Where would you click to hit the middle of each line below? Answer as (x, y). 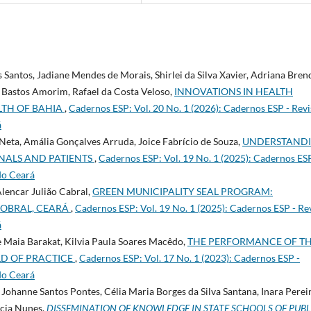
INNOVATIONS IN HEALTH (234, 91)
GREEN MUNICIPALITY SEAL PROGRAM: (183, 191)
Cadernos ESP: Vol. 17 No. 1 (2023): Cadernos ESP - (190, 258)
